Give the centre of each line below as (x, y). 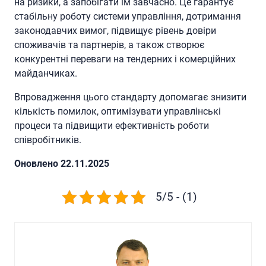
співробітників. (48, 140)
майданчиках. (46, 73)
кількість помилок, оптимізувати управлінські (118, 111)
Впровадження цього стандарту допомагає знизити (130, 97)
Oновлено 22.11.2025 (62, 163)
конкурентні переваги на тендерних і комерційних (125, 59)
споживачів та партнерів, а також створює (110, 45)
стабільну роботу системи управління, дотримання (128, 16)
